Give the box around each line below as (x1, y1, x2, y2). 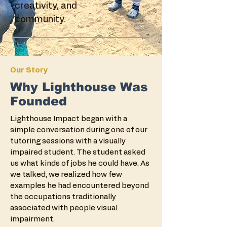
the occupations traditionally (10, 193, 116, 201)
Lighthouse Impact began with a (10, 115, 127, 123)
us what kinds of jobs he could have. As (10, 160, 149, 167)
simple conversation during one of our (10, 126, 147, 134)
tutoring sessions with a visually (10, 137, 126, 145)
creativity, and (15, 2, 77, 11)
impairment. (10, 215, 55, 223)
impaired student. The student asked (10, 148, 145, 156)
